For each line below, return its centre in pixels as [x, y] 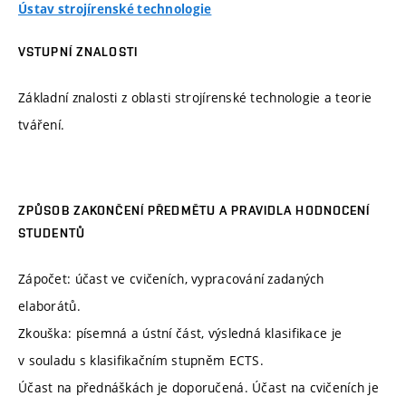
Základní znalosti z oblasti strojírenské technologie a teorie [195, 97]
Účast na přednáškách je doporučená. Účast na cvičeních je [198, 387]
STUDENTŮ [52, 233]
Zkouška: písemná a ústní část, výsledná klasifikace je [180, 333]
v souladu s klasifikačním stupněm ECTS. [141, 360]
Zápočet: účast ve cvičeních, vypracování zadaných [171, 278]
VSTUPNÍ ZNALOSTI [78, 52]
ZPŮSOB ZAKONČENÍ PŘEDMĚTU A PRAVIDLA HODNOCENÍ [194, 211]
